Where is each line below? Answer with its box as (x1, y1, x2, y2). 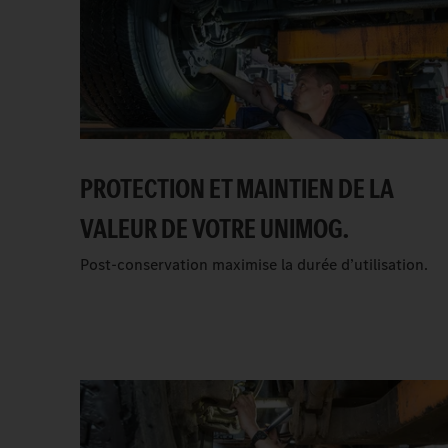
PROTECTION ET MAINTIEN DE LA (80, 170, 394, 208)
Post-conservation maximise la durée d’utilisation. (80, 254, 428, 276)
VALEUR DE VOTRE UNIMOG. (80, 210, 349, 248)
